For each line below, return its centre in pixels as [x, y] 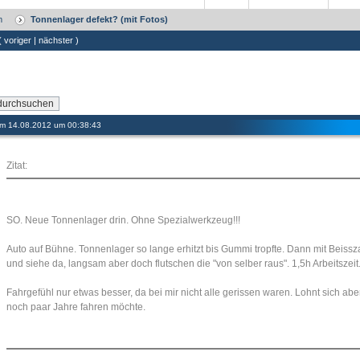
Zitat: [17, 166]
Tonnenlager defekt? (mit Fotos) [99, 19]
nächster [56, 40]
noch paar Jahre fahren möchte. [76, 307]
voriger [18, 40]
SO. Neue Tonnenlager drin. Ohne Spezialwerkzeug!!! [123, 220]
